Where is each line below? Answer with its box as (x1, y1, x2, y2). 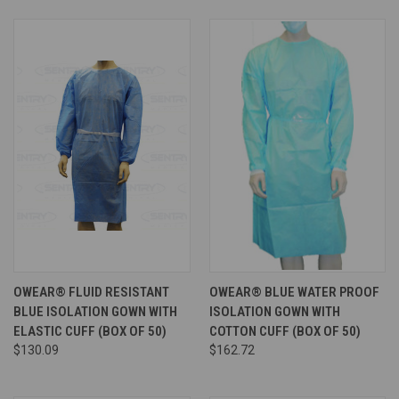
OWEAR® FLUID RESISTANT (13, 283, 169, 300)
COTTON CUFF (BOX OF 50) (208, 322, 361, 339)
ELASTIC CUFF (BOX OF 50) (13, 322, 167, 339)
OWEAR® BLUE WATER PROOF (208, 283, 379, 300)
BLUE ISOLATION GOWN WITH (13, 303, 177, 320)
